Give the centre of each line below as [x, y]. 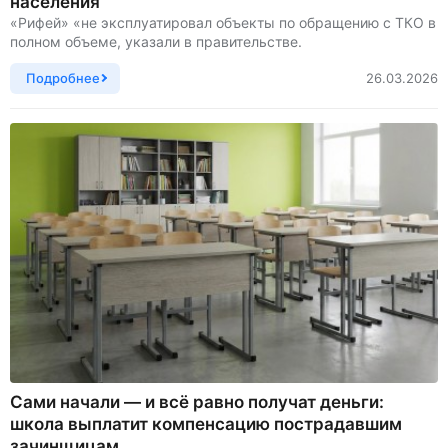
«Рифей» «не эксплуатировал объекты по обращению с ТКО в [223, 22]
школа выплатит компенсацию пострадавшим [206, 423]
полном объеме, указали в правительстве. [156, 41]
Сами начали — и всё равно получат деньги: [197, 401]
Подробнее [63, 77]
